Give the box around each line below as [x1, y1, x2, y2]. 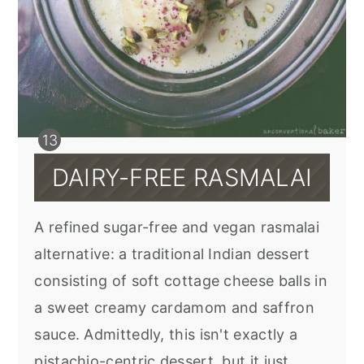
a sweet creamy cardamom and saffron [34, 299, 314, 317]
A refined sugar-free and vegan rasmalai [34, 219, 320, 236]
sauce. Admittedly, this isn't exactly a [34, 326, 298, 344]
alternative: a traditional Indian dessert [34, 245, 310, 263]
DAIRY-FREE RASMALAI [51, 163, 313, 193]
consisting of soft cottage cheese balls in [34, 272, 327, 290]
